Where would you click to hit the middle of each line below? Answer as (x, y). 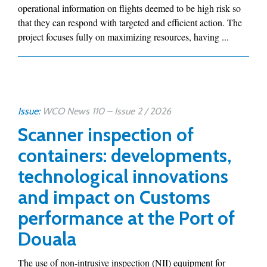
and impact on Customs (114, 197)
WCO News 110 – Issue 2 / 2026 (107, 111)
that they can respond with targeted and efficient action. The (130, 22)
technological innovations (123, 176)
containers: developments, (125, 156)
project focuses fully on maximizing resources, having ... (123, 37)
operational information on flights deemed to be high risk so (129, 8)
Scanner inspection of (106, 135)
